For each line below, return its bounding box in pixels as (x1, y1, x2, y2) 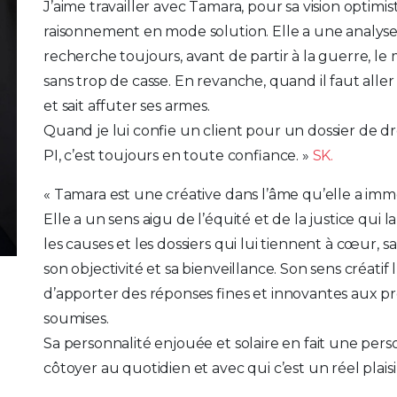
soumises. (43, 310, 109, 327)
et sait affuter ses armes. (43, 97, 210, 114)
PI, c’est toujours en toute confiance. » (43, 147, 313, 164)
